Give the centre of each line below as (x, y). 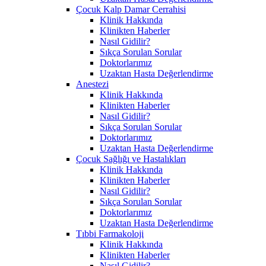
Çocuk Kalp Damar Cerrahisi (131, 9)
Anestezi (92, 84)
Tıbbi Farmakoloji (110, 233)
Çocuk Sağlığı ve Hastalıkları (131, 159)
